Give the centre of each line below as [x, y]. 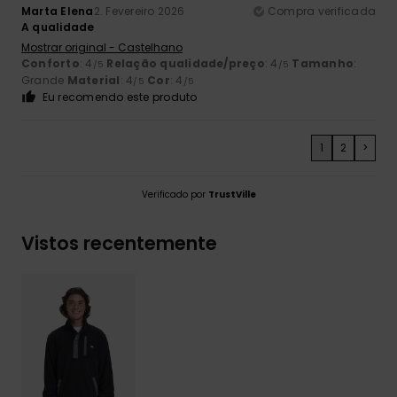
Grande [44, 81]
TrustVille [232, 195]
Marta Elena [58, 12]
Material [93, 81]
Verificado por [175, 195]
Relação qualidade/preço [186, 64]
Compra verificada [321, 12]
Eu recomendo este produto [120, 97]
